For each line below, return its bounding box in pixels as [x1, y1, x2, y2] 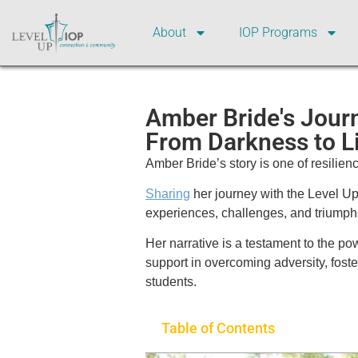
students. [145, 275, 197, 289]
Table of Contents [161, 319, 276, 336]
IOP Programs [239, 24, 317, 40]
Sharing [145, 186, 191, 201]
